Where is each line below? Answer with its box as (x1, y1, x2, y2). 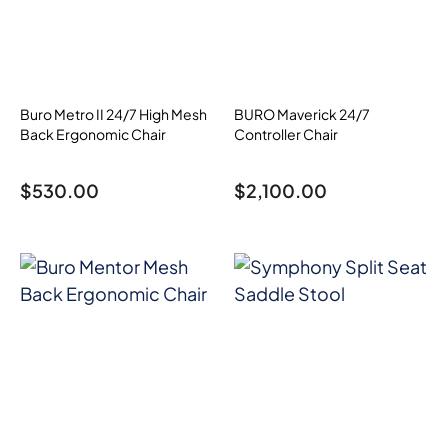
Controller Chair (234, 125, 338, 144)
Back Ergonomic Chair (20, 125, 166, 144)
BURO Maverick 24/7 (234, 105, 370, 124)
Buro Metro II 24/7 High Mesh (20, 105, 207, 124)
